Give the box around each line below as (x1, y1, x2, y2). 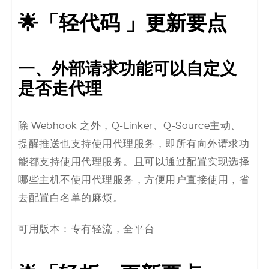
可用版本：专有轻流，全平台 (18, 224, 155, 235)
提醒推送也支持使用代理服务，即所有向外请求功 (18, 139, 249, 150)
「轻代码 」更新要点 (38, 10, 227, 37)
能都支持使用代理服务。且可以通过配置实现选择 (18, 157, 249, 168)
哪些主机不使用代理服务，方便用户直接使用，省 (18, 175, 249, 186)
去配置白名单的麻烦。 (18, 193, 123, 204)
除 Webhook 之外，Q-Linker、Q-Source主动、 (18, 121, 241, 132)
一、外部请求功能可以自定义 (18, 58, 237, 80)
